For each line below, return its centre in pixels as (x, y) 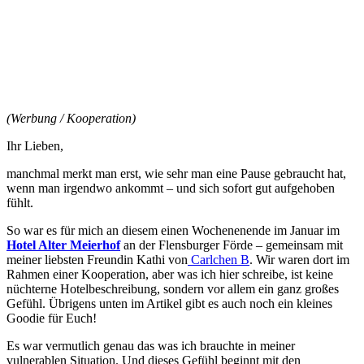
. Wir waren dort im (299, 259)
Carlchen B (219, 259)
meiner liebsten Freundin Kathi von (97, 259)
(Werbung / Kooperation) (71, 118)
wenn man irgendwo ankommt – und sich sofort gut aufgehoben (171, 188)
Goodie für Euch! (52, 318)
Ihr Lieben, (35, 145)
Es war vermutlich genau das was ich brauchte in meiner (151, 345)
